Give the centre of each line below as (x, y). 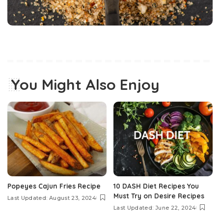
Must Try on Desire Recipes (159, 195)
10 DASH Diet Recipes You (156, 186)
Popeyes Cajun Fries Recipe (54, 186)
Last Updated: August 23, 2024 (52, 198)
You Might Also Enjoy (85, 85)
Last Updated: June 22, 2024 (155, 207)
